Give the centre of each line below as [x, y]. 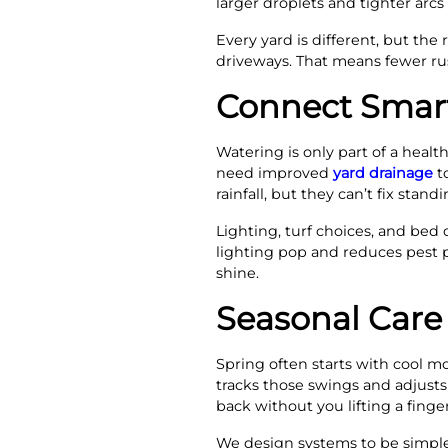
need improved [274, 173]
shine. [237, 273]
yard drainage [383, 173]
